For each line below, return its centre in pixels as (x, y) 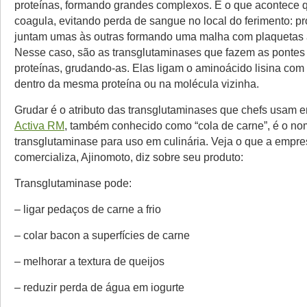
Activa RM (39, 125)
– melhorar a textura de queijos (89, 261)
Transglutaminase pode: (73, 183)
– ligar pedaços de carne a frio (88, 209)
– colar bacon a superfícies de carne (102, 235)
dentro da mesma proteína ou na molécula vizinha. (137, 84)
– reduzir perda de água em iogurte (99, 287)
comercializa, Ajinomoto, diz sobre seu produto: (129, 157)
